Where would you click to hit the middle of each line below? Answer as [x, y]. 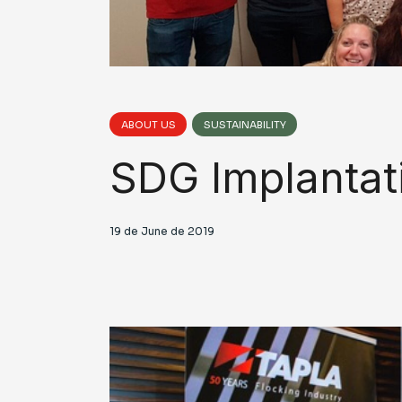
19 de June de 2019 [162, 231]
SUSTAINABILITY [245, 125]
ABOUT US [149, 125]
